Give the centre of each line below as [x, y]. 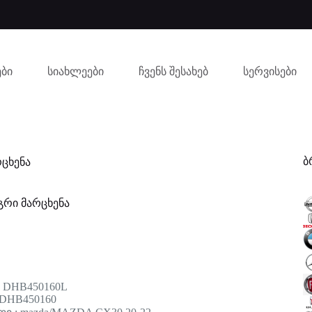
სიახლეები [75, 71]
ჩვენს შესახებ [173, 71]
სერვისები [270, 71]
